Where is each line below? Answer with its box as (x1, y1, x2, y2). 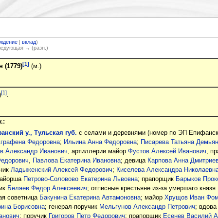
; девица (120, 157, 147, 164)
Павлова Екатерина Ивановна (32, 157, 121, 164)
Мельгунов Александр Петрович (99, 203, 195, 210)
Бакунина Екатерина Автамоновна (39, 194, 141, 201)
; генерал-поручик (44, 203, 99, 210)
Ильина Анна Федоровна (63, 138, 137, 145)
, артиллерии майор (67, 147, 128, 155)
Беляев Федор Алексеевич (7, 184, 87, 192)
